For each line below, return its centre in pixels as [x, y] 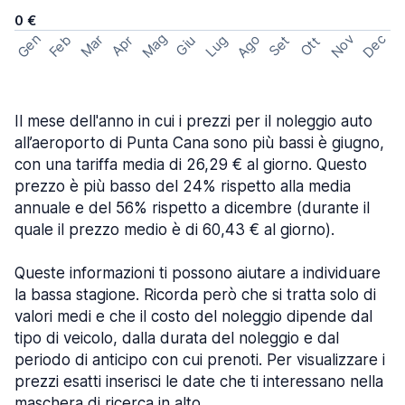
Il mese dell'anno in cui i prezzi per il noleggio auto [193, 121]
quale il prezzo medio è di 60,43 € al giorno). [174, 230]
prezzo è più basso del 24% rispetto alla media [183, 186]
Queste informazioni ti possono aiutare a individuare [198, 273]
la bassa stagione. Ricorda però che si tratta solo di [195, 295]
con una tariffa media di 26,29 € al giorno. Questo [191, 165]
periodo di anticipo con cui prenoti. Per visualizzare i [200, 360]
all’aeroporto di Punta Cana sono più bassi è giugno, [199, 143]
